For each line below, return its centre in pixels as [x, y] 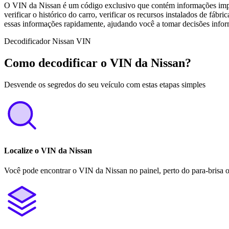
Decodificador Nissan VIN [48, 41]
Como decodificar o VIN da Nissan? [98, 63]
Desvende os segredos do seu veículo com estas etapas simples [105, 84]
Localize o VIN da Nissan [48, 150]
